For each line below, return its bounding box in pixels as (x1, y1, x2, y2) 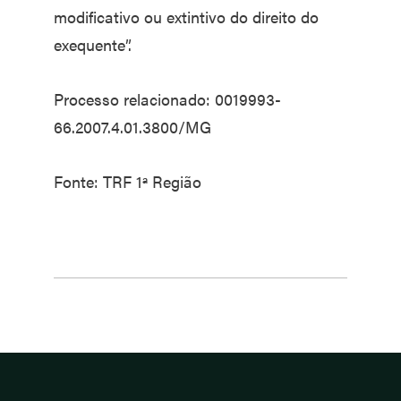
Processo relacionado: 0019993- (54, 88, 281, 110)
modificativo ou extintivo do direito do (54, 5, 319, 28)
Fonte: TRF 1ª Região (54, 170, 201, 192)
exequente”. (54, 33, 132, 55)
